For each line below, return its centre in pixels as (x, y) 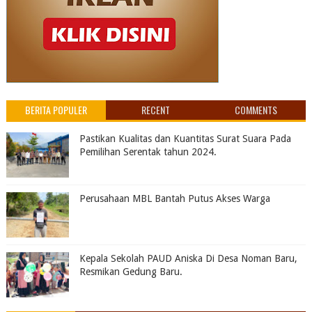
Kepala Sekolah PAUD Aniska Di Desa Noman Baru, (188, 259)
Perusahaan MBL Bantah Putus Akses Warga (174, 199)
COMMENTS (256, 110)
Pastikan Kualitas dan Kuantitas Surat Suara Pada (185, 139)
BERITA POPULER (56, 110)
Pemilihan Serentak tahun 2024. (148, 152)
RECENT (156, 110)
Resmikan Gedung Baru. (131, 272)
